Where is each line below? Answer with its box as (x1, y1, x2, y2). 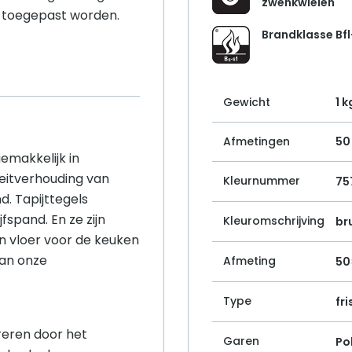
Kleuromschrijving (223, 213, 324, 229)
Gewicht (223, 94, 270, 111)
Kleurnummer (223, 173, 300, 189)
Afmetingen (223, 134, 290, 150)
